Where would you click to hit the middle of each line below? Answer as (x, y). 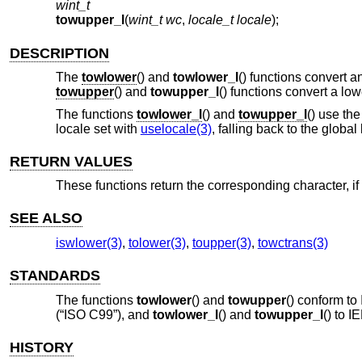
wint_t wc (155, 20)
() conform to (323, 300)
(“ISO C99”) (88, 314)
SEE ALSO (46, 219)
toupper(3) (221, 243)
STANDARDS (55, 276)
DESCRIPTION (60, 53)
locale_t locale (229, 20)
